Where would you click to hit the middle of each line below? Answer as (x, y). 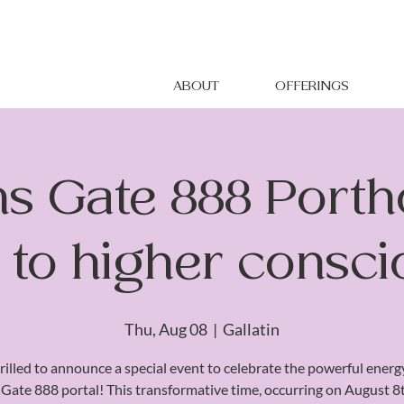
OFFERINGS (312, 87)
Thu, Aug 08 (166, 329)
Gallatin (251, 329)
